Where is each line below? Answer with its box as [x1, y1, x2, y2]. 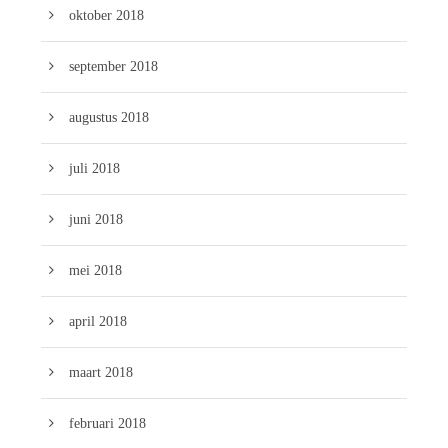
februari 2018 [69, 415, 146, 431]
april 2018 [69, 313, 127, 329]
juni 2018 [69, 211, 123, 227]
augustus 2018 [69, 109, 149, 125]
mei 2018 [69, 262, 122, 278]
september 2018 [69, 58, 158, 74]
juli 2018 [69, 160, 120, 176]
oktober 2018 [69, 7, 144, 23]
